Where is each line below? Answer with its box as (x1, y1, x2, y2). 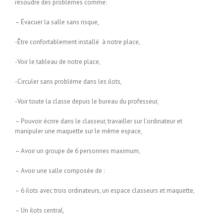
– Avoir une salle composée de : (15, 166, 105, 175)
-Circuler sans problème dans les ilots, (15, 77, 122, 86)
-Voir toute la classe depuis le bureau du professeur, (15, 97, 159, 106)
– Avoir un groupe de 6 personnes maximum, (15, 147, 140, 156)
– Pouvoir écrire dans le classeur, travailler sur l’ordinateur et (15, 117, 182, 126)
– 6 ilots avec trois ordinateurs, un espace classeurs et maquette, (15, 186, 195, 195)
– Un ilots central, (15, 206, 64, 215)
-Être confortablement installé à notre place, (15, 38, 140, 47)
